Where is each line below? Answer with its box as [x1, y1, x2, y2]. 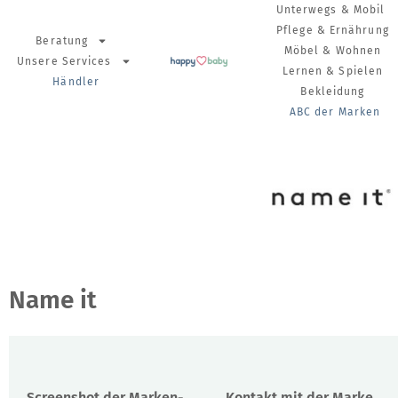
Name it [9, 285, 97, 314]
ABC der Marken [289, 106, 381, 118]
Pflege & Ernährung [276, 24, 389, 36]
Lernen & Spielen [282, 65, 384, 77]
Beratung [36, 34, 89, 47]
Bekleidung [300, 85, 365, 98]
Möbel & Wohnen [283, 44, 382, 57]
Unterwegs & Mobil [275, 4, 386, 16]
